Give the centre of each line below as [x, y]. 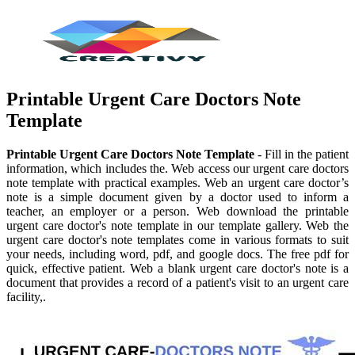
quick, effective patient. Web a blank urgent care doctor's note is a [177, 268]
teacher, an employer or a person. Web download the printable [177, 211]
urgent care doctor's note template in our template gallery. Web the [177, 225]
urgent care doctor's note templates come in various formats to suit [177, 239]
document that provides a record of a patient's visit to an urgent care [177, 282]
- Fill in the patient [302, 154]
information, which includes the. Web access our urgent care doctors [177, 168]
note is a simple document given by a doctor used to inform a [177, 197]
